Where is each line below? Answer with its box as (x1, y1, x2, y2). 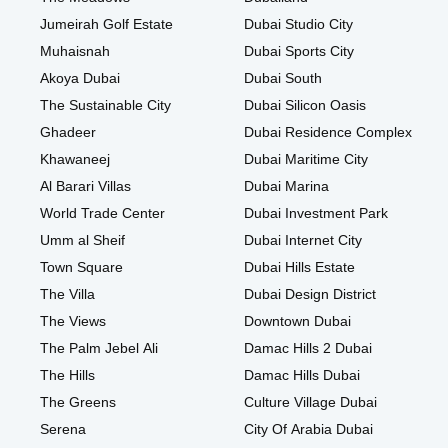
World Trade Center (40, 205, 165, 222)
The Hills (40, 367, 95, 384)
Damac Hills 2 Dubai (243, 340, 372, 357)
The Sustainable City (40, 97, 171, 114)
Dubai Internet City (243, 232, 362, 249)
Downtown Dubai (243, 313, 351, 330)
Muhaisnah (40, 43, 110, 60)
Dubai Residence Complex (243, 124, 412, 141)
